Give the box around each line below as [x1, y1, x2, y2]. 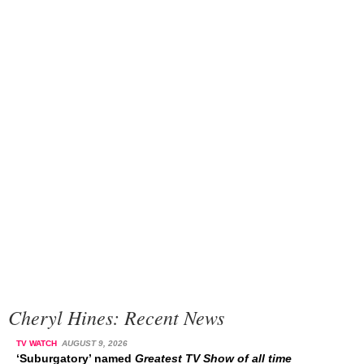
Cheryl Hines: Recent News [8, 304, 224, 330]
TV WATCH [16, 339, 59, 348]
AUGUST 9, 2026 [61, 339, 128, 348]
